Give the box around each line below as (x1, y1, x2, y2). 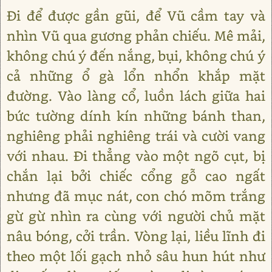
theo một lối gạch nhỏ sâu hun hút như (7, 247, 265, 265)
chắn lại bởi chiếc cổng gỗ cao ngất (7, 167, 265, 185)
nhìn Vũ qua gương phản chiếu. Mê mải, (7, 27, 265, 45)
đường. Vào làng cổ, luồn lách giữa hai (7, 87, 265, 105)
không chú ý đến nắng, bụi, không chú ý (7, 47, 265, 65)
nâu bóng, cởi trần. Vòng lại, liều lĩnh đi (7, 227, 265, 245)
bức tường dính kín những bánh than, (7, 107, 265, 125)
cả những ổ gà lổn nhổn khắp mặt (7, 67, 265, 85)
